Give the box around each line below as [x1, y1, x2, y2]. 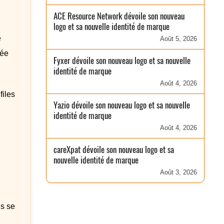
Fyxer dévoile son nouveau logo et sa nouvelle [53, 54, 191, 66]
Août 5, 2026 [159, 35, 197, 42]
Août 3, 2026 [159, 168, 197, 176]
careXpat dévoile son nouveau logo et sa [53, 143, 174, 155]
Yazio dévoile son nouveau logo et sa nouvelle [53, 99, 190, 111]
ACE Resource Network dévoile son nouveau [53, 10, 185, 22]
